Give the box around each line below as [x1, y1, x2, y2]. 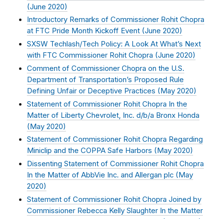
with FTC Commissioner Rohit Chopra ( [27, 51, 158, 60]
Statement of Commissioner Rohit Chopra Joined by [27, 195, 201, 204]
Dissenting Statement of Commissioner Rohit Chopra [27, 159, 204, 168]
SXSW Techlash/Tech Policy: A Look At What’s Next [27, 40, 201, 49]
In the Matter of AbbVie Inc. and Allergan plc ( [27, 170, 178, 179]
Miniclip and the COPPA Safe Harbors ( [27, 146, 157, 155]
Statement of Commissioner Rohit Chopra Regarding [27, 135, 203, 144]
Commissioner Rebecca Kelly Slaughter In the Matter [27, 206, 203, 215]
